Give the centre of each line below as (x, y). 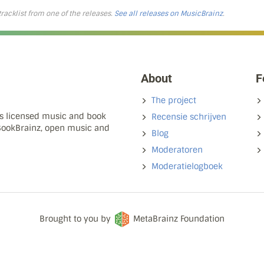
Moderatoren (177, 150)
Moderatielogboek (187, 166)
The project (174, 100)
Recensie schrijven (189, 117)
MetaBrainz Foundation (179, 219)
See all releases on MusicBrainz (168, 14)
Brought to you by (76, 219)
